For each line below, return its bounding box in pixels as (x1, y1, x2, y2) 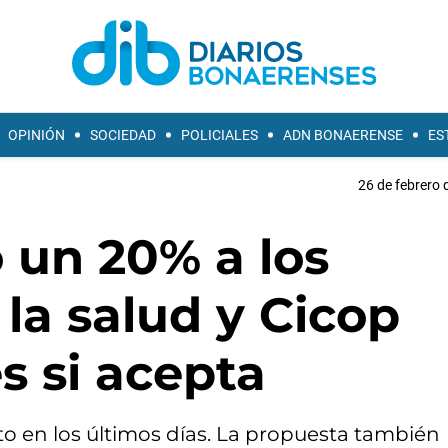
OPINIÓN (8, 127, 65, 143)
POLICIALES (181, 127, 258, 143)
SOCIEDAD (90, 127, 156, 143)
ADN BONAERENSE (283, 127, 403, 143)
